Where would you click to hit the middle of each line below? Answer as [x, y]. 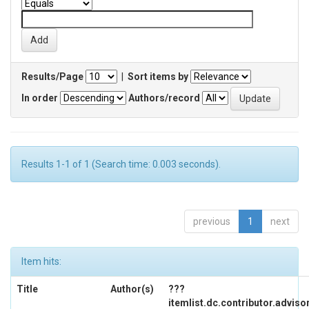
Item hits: [41, 261]
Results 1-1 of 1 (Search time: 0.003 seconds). [121, 164]
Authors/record [164, 98]
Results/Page [52, 77]
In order [40, 98]
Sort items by [158, 77]
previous [212, 221]
